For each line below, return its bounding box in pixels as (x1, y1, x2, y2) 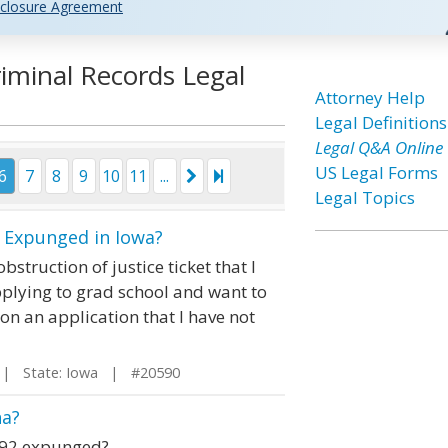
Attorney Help (314, 86, 425, 109)
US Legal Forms (314, 161, 438, 184)
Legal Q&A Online (314, 136, 443, 159)
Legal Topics (314, 186, 415, 209)
